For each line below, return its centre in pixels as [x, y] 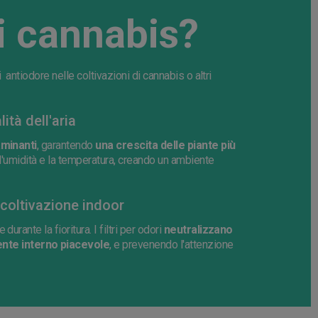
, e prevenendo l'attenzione [171, 245]
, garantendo [66, 146]
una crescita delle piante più [165, 146]
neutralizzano [198, 230]
